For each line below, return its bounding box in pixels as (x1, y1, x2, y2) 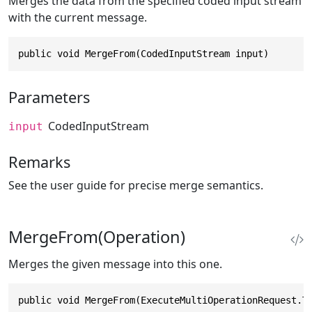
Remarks (8, 151, 70, 172)
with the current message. (8, 9, 147, 25)
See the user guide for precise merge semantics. (8, 177, 263, 193)
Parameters (8, 87, 90, 108)
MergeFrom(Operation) (8, 225, 185, 248)
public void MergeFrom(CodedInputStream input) (18, 47, 269, 59)
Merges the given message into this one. (8, 256, 222, 272)
